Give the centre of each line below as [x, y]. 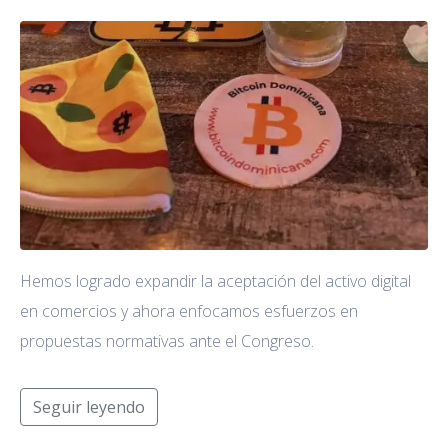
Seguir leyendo [89, 407]
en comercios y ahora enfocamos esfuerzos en [189, 311]
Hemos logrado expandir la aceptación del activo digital [215, 281]
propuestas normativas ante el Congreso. [167, 341]
